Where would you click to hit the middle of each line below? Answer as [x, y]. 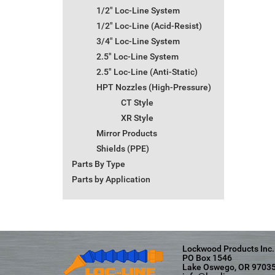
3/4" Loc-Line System [138, 41]
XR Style [137, 118]
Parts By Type [99, 164]
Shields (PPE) [123, 149]
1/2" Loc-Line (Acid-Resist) [149, 26]
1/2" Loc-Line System [138, 11]
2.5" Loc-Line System [137, 57]
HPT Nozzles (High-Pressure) [154, 87]
